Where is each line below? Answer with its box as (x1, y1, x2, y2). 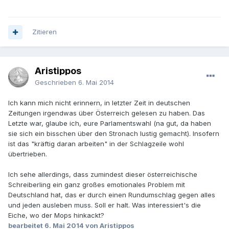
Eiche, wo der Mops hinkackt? (8, 211, 104, 220)
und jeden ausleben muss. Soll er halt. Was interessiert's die (8, 201, 201, 210)
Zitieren (32, 28, 57, 36)
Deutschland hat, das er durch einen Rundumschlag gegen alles (8, 191, 215, 199)
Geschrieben (35, 78, 78, 87)
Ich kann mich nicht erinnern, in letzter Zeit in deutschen (8, 99, 190, 107)
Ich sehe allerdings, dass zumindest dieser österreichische (8, 170, 197, 179)
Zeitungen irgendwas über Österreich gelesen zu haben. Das (8, 109, 205, 118)
